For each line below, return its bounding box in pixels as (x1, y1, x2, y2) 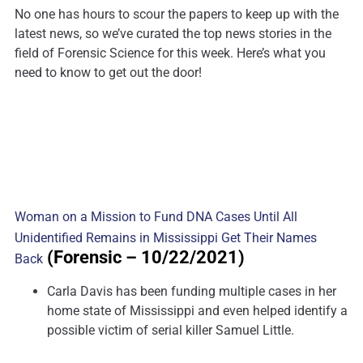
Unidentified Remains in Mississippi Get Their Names (15, 230, 317, 246)
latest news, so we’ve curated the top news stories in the (15, 26, 331, 42)
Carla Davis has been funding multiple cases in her (47, 284, 336, 300)
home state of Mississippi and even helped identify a (47, 303, 348, 319)
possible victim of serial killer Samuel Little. (47, 322, 294, 339)
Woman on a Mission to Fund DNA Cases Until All (15, 209, 297, 225)
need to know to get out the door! (15, 65, 202, 81)
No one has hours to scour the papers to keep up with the (15, 6, 339, 23)
